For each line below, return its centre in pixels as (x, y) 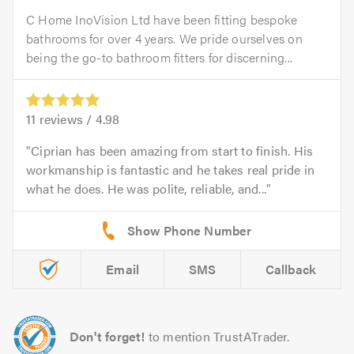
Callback (291, 269)
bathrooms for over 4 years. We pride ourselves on (164, 39)
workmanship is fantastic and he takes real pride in (171, 170)
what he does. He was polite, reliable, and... (147, 189)
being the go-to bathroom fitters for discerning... (160, 58)
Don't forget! (107, 337)
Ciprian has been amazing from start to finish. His (172, 151)
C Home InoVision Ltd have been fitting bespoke (162, 20)
